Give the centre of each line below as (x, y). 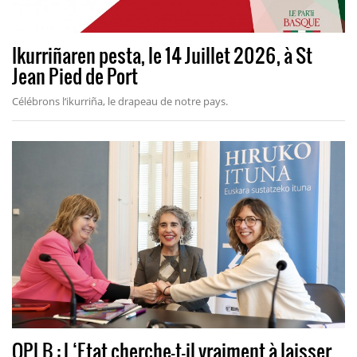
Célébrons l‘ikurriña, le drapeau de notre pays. (120, 101)
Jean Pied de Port (75, 75)
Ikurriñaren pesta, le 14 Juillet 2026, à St (162, 54)
